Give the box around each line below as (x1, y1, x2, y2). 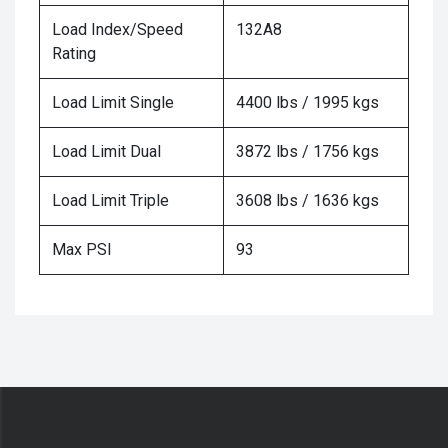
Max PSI (52, 240, 112, 260)
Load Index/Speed (52, 20, 183, 40)
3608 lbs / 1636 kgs (236, 191, 379, 211)
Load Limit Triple (52, 191, 169, 211)
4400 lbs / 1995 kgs (236, 93, 379, 113)
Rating (52, 44, 96, 64)
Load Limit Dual (52, 142, 161, 162)
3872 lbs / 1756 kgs (236, 142, 379, 162)
